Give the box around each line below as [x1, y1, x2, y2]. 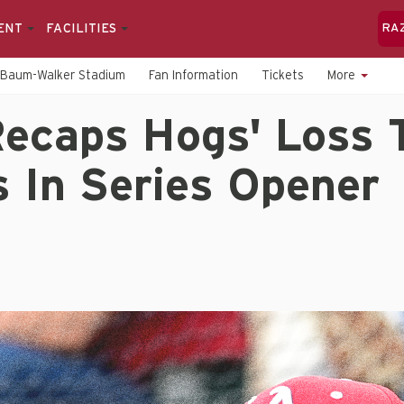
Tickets [262, 69, 304, 82]
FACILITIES [45, 23, 121, 35]
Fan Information [149, 69, 238, 82]
